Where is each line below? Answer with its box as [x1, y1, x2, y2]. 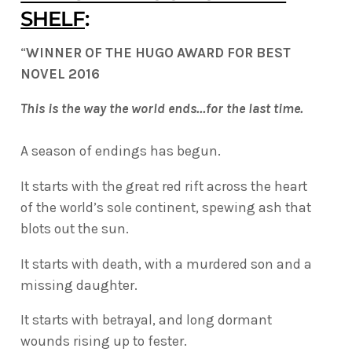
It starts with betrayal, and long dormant [20, 312, 273, 328]
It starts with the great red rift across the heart [20, 178, 308, 195]
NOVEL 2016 [20, 65, 101, 82]
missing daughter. [20, 277, 138, 293]
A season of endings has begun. [20, 143, 222, 159]
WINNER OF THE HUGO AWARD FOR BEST [26, 44, 291, 60]
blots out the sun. [20, 221, 130, 237]
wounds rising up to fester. [20, 333, 188, 350]
